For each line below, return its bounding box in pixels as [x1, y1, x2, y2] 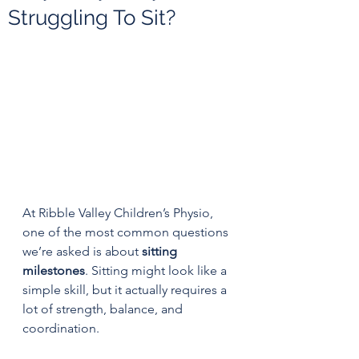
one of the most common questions [22, 224, 232, 240]
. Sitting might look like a [85, 262, 230, 278]
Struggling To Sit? [8, 5, 175, 30]
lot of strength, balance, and [22, 301, 186, 317]
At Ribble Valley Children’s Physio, [22, 204, 216, 220]
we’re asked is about [22, 243, 142, 259]
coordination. [22, 320, 99, 336]
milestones [22, 262, 85, 278]
